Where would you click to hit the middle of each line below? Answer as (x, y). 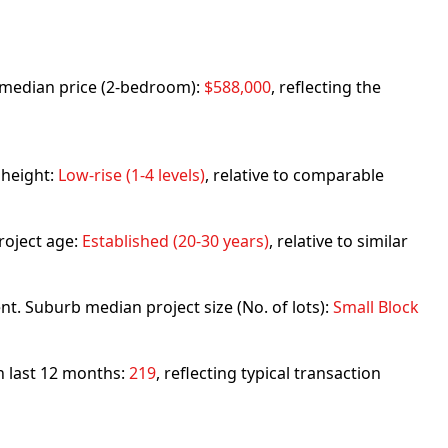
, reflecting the (326, 87)
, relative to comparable (294, 175)
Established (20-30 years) (175, 241)
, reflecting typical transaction (268, 373)
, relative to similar (338, 241)
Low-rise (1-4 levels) (131, 175)
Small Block (376, 307)
